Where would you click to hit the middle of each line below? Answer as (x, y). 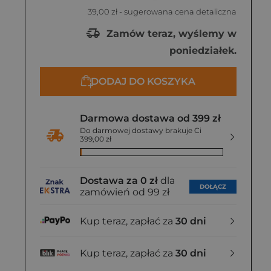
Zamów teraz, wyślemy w (170, 33)
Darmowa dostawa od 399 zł (150, 118)
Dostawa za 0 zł (119, 181)
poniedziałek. (203, 51)
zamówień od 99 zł (125, 192)
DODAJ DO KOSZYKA (143, 81)
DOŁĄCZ (213, 186)
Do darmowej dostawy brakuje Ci (141, 130)
